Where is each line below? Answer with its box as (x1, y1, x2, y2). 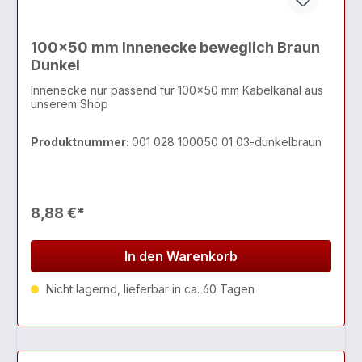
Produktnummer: (31, 134, 132, 149)
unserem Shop (31, 96, 108, 111)
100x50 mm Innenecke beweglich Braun (31, 39, 320, 57)
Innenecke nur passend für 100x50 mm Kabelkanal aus (31, 82, 323, 97)
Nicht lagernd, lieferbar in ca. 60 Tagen (43, 281, 255, 296)
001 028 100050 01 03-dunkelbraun (132, 134, 322, 149)
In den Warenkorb (124, 247, 238, 264)
